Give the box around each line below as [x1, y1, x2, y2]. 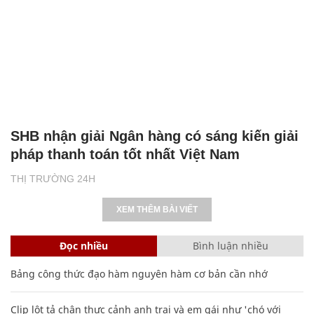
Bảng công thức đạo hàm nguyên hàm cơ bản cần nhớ [11, 266, 268, 280]
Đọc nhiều [60, 238, 108, 252]
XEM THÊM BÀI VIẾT [116, 204, 198, 214]
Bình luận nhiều [192, 238, 268, 252]
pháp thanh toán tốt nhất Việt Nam [11, 146, 240, 162]
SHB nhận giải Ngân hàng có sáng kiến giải [11, 128, 299, 144]
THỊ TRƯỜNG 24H [11, 172, 95, 184]
